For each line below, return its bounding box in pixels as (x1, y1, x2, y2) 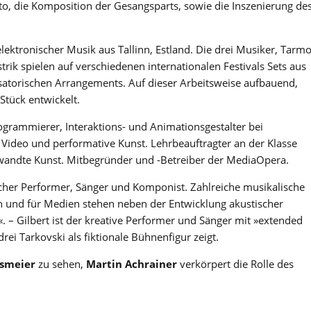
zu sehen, (35, 257, 86, 271)
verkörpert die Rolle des (177, 257, 294, 271)
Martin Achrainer (86, 257, 177, 271)
